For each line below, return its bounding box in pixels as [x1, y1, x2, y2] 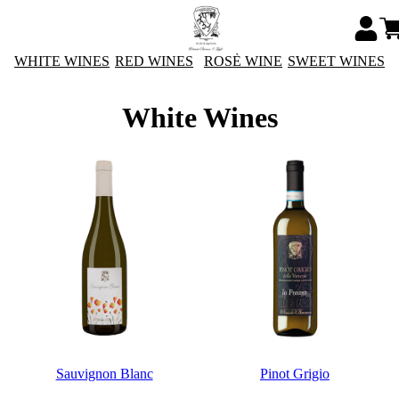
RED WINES [115, 53, 193, 69]
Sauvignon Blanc [55, 366, 153, 382]
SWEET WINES [288, 53, 385, 69]
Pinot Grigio [259, 366, 330, 382]
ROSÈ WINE [204, 53, 282, 69]
